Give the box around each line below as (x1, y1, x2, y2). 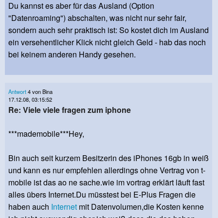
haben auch (8, 200, 51, 212)
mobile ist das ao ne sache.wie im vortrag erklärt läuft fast (8, 176, 204, 188)
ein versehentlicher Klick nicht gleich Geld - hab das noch (8, 36, 206, 48)
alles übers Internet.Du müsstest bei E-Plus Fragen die (8, 188, 196, 200)
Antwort (8, 87, 26, 95)
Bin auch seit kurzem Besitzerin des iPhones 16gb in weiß (8, 152, 209, 163)
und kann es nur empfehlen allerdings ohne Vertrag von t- (8, 164, 205, 176)
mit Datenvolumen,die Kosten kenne (77, 200, 204, 212)
